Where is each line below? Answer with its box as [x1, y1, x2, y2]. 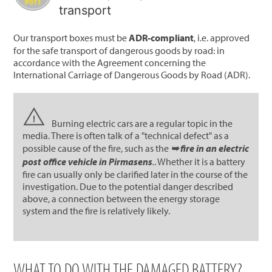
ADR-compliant [129, 31, 194, 44]
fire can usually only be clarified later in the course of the [22, 168, 248, 180]
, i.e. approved [194, 31, 250, 44]
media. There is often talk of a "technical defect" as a [22, 129, 229, 141]
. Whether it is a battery [154, 155, 246, 168]
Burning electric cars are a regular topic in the [51, 117, 233, 129]
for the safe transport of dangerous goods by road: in [13, 44, 225, 56]
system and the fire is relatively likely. [22, 204, 171, 217]
